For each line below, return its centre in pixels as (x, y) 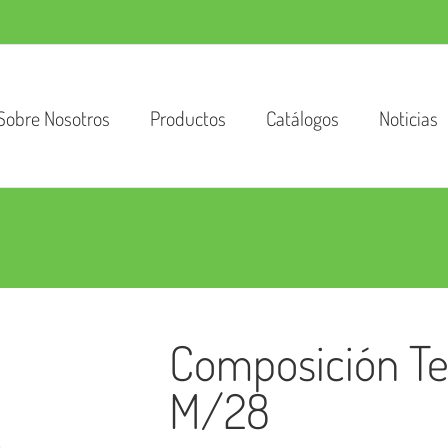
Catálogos (302, 117)
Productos (188, 117)
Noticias (408, 117)
